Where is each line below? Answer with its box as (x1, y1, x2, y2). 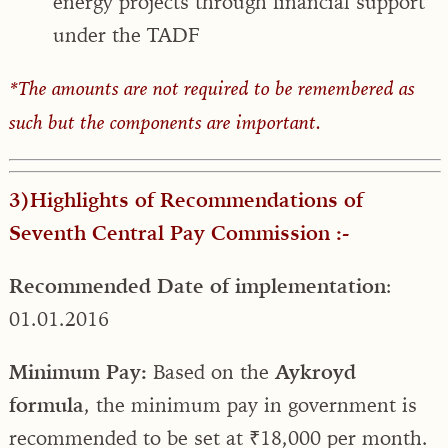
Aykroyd (275, 358, 356, 384)
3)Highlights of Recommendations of (9, 186, 363, 212)
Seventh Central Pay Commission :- (9, 219, 349, 245)
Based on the (153, 358, 275, 384)
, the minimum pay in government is (84, 391, 417, 417)
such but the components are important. (9, 109, 321, 134)
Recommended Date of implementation (9, 272, 386, 298)
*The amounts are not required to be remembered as (9, 75, 415, 100)
